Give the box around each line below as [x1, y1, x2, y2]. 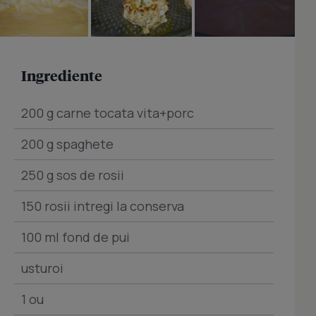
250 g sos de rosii [21, 166, 124, 184]
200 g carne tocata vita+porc [21, 104, 194, 122]
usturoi [21, 260, 63, 277]
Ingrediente [21, 66, 102, 85]
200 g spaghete [21, 135, 114, 153]
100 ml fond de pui [21, 229, 130, 246]
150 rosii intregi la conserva [21, 197, 184, 215]
